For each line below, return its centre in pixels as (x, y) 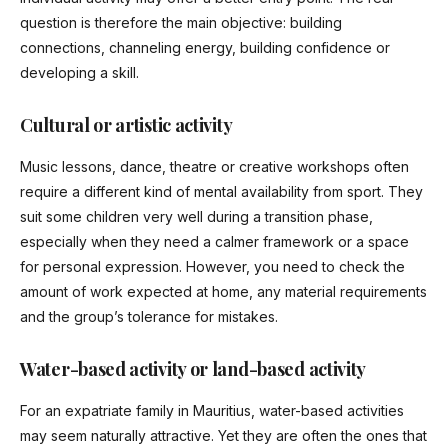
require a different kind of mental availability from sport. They (221, 192)
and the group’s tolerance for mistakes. (149, 317)
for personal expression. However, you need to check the (212, 267)
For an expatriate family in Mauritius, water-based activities (212, 411)
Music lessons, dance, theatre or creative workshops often (214, 167)
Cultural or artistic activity (126, 125)
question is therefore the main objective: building (181, 23)
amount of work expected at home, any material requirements (223, 292)
